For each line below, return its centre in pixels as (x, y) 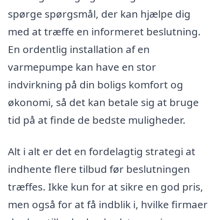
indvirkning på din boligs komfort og (96, 84)
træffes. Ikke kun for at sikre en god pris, (106, 186)
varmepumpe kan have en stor (82, 67)
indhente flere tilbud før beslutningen (99, 169)
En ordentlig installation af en (79, 49)
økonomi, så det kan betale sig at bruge (103, 102)
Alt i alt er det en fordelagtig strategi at (102, 151)
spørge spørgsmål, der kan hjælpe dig (99, 14)
